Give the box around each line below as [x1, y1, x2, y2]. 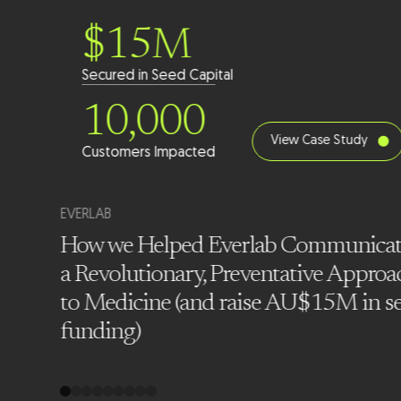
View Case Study [270, 133, 368, 148]
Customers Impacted [81, 145, 216, 160]
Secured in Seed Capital [81, 68, 234, 83]
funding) [60, 320, 141, 345]
